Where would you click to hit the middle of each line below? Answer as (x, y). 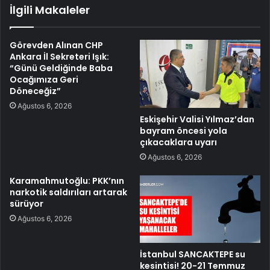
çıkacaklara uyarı (178, 142)
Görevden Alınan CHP (56, 45)
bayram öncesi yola (184, 130)
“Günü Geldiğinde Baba (61, 68)
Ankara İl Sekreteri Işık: (59, 56)
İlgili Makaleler (50, 10)
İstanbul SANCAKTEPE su (193, 255)
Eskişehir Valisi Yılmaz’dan (197, 119)
